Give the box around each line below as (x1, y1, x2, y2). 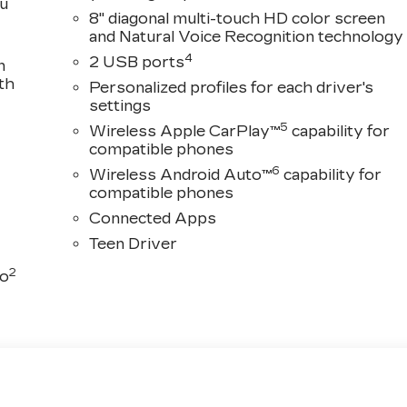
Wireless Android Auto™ (89, 166, 273, 184)
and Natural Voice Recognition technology (89, 28, 404, 46)
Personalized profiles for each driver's (89, 79, 374, 97)
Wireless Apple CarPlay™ (89, 123, 281, 141)
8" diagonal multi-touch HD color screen (89, 10, 386, 28)
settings (89, 97, 152, 115)
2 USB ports (89, 54, 185, 72)
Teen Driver (89, 235, 178, 253)
